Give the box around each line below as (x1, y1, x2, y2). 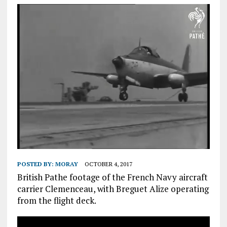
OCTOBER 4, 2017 (84, 160, 132, 168)
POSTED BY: (17, 160, 55, 168)
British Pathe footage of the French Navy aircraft (17, 171, 208, 183)
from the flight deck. (17, 194, 96, 206)
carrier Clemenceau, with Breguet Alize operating (17, 182, 209, 195)
